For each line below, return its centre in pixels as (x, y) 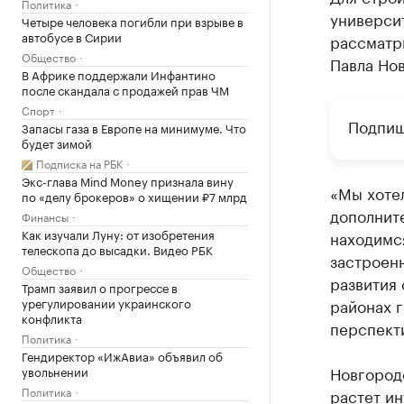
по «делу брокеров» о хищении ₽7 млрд (134, 196)
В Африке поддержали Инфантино (119, 74)
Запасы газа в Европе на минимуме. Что (134, 127)
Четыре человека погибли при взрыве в (133, 21)
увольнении (55, 371)
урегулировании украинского (106, 302)
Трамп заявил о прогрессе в (100, 287)
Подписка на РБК (79, 163)
